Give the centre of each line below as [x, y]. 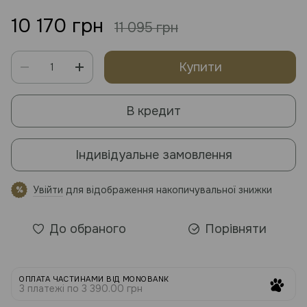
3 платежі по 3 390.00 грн [81, 288]
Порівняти [236, 229]
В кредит [153, 111]
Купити [200, 67]
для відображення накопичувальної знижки [168, 190]
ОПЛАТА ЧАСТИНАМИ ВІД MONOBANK [94, 279]
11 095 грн [146, 28]
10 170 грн [57, 26]
